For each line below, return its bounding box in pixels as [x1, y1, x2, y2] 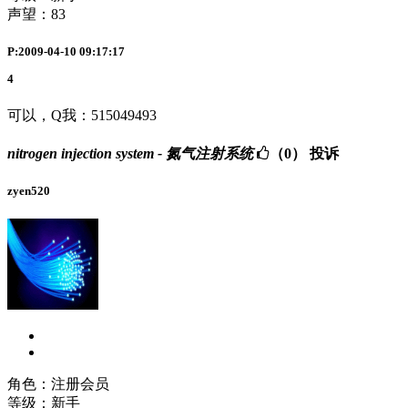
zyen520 [7, 184, 50, 199]
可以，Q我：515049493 [7, 107, 157, 123]
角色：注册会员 [7, 376, 109, 393]
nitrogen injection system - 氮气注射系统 [7, 145, 253, 161]
